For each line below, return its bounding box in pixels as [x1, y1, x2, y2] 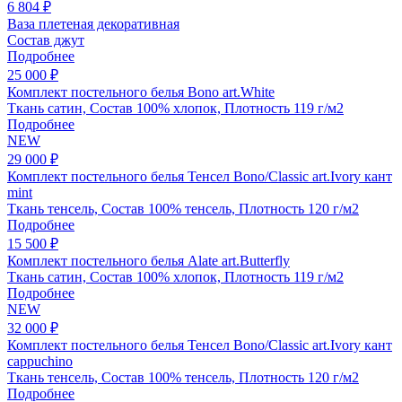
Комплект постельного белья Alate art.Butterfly [7, 252, 290, 268]
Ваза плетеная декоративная [7, 15, 179, 31]
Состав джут [7, 31, 84, 48]
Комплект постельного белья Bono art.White [7, 83, 275, 100]
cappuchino [7, 353, 73, 369]
